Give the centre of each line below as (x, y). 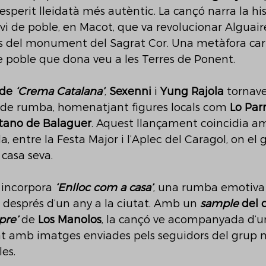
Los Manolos (70, 220)
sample (219, 204)
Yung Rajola (192, 91)
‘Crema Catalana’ (60, 91)
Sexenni (130, 91)
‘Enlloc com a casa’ (104, 188)
